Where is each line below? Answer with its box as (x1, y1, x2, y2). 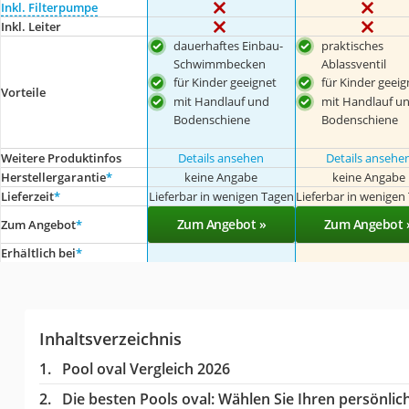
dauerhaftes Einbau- (173, 37, 284, 54)
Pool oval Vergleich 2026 (61, 358, 230, 379)
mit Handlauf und (173, 92, 270, 110)
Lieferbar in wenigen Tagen (148, 187, 294, 204)
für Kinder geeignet (173, 74, 278, 90)
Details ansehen (178, 149, 265, 166)
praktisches (320, 37, 383, 54)
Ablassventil (320, 56, 386, 72)
